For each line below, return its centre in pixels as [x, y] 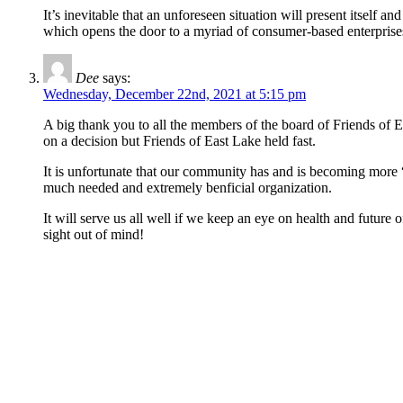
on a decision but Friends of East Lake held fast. [179, 141]
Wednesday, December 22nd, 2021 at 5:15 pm [175, 94]
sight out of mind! [94, 235]
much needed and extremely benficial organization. [188, 188]
